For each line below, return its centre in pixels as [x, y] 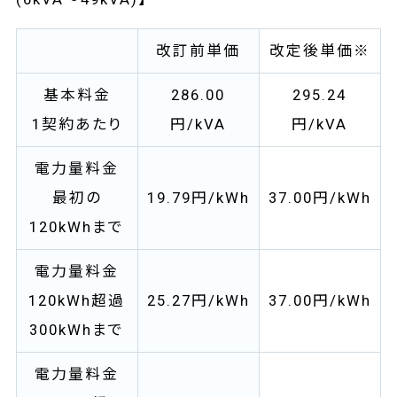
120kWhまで [77, 227]
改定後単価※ [319, 51]
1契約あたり [77, 125]
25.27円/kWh [198, 301]
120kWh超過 [77, 301]
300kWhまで [77, 330]
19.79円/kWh [198, 198]
